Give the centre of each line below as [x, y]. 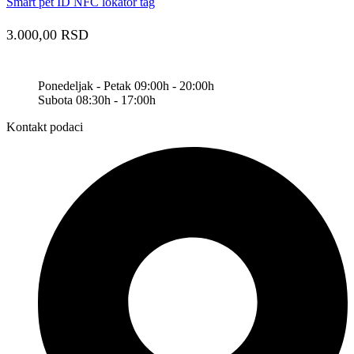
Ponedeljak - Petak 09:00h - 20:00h [126, 85]
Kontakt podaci [45, 126]
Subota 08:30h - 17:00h [97, 100]
